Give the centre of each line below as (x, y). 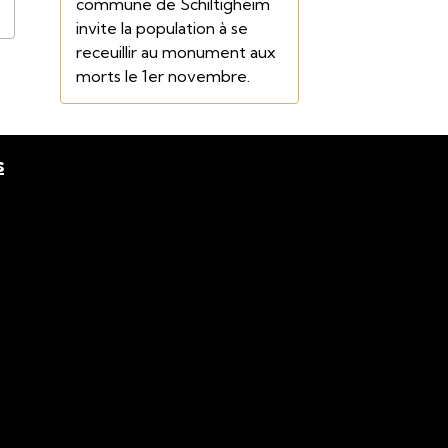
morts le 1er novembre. (162, 76)
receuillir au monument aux (175, 52)
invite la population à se (161, 28)
